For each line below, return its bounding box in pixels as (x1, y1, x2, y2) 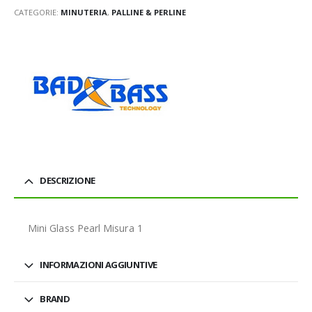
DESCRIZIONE (40, 173, 95, 187)
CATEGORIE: (14, 7, 61, 18)
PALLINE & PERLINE (111, 7, 186, 18)
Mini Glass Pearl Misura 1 (28, 221, 143, 235)
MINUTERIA (61, 7, 107, 18)
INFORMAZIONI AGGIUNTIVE (40, 258, 157, 271)
